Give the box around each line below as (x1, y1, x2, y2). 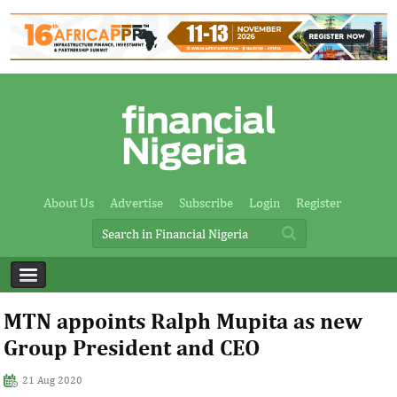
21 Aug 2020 (22, 373, 83, 386)
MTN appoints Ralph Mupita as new (4, 307, 363, 334)
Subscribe (178, 194, 233, 210)
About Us (43, 194, 94, 210)
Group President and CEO (4, 333, 261, 361)
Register (295, 194, 341, 210)
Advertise (109, 194, 163, 210)
